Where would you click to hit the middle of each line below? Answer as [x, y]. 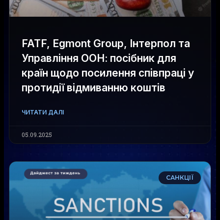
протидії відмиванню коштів [94, 88]
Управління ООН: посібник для [99, 58]
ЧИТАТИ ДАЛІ [43, 112]
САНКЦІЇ [180, 178]
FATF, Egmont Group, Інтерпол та [106, 43]
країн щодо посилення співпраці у [108, 73]
